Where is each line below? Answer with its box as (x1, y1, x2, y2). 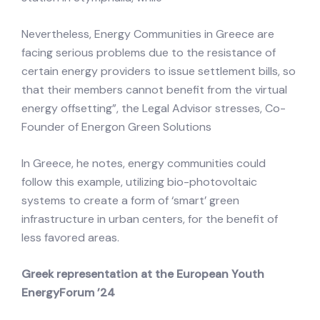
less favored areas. (21, 230, 119, 246)
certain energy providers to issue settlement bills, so (21, 64, 296, 79)
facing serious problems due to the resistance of (21, 45, 276, 61)
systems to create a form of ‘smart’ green (21, 193, 239, 209)
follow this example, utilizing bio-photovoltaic (21, 174, 257, 190)
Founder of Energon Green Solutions (21, 119, 211, 135)
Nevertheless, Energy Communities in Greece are (21, 26, 274, 42)
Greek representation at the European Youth (21, 266, 264, 282)
